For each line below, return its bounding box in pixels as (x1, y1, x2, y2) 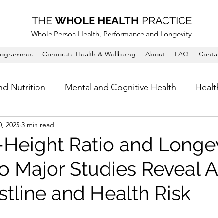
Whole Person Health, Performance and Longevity (31, 29, 192, 38)
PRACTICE (138, 14, 192, 27)
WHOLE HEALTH (54, 14, 139, 27)
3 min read (21, 120, 54, 129)
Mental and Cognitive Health (65, 81, 176, 92)
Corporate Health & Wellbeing (42, 50, 136, 58)
